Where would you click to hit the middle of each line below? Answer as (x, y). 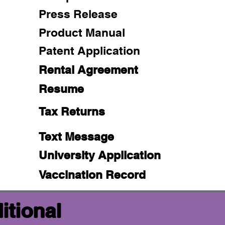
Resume (61, 89)
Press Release (78, 14)
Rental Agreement (88, 70)
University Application (99, 155)
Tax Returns (72, 111)
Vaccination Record (92, 174)
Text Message (76, 137)
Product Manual (82, 32)
